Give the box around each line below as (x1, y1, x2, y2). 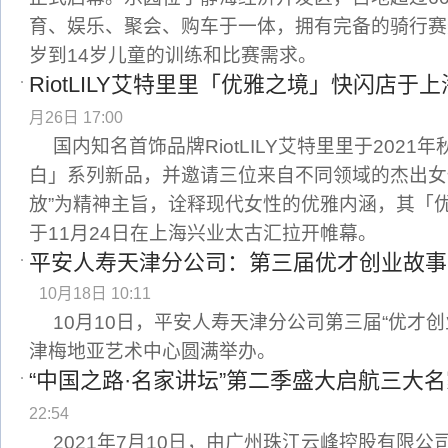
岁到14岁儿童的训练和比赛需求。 (29, 45, 317, 66)
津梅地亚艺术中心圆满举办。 (29, 341, 276, 362)
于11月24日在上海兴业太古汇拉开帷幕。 (29, 223, 377, 244)
